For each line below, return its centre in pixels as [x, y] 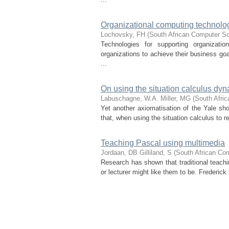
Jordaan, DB [119, 153]
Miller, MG [176, 98]
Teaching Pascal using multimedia [163, 143]
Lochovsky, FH [123, 35]
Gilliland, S [156, 153]
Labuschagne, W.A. [130, 98]
